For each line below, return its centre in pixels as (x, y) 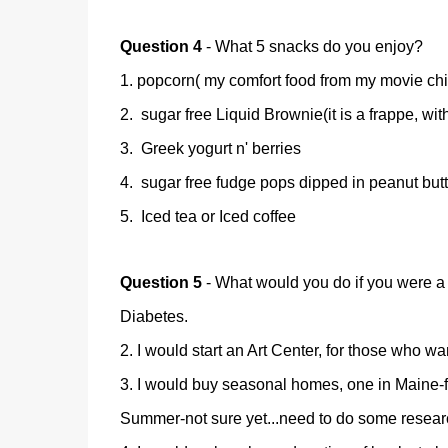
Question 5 (160, 282)
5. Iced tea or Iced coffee (207, 216)
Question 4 (160, 46)
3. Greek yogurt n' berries (210, 148)
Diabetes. (153, 316)
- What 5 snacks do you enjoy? (312, 46)
